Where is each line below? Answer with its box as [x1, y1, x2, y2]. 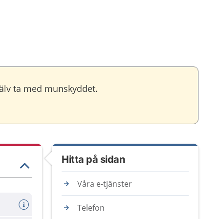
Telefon [77, 202, 105, 213]
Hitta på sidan [62, 153, 125, 165]
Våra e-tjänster [77, 178, 132, 189]
